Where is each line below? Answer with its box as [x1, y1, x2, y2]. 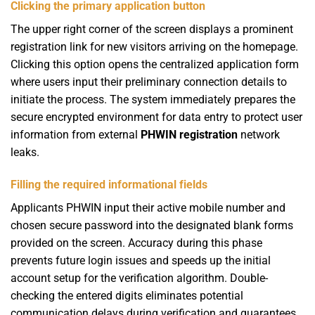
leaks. [11, 145, 39, 159]
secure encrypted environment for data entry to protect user [11, 110, 302, 124]
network [238, 127, 280, 141]
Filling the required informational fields [11, 177, 207, 191]
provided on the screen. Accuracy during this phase [11, 236, 262, 250]
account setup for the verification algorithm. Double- [11, 271, 268, 285]
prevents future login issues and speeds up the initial [11, 253, 271, 267]
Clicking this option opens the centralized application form [11, 57, 299, 71]
